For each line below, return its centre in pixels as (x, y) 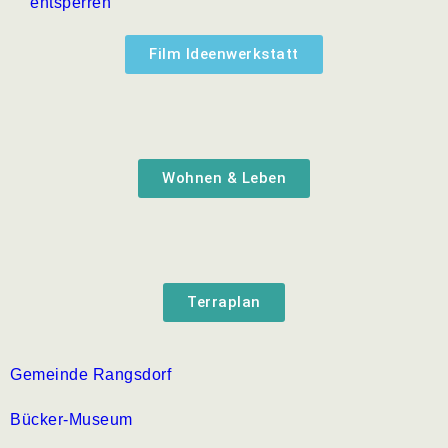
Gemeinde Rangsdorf (90, 374)
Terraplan (224, 301)
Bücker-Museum (71, 419)
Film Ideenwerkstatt (224, 53)
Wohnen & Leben (224, 177)
